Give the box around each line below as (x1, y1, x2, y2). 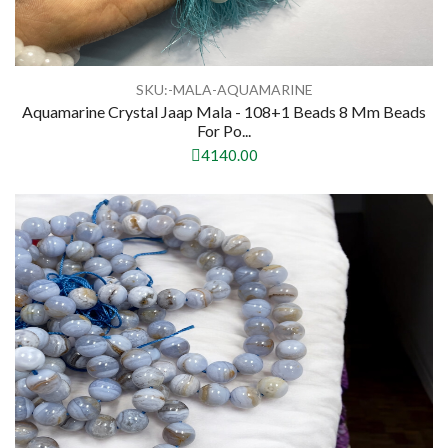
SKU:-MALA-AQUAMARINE (135, 81, 313, 99)
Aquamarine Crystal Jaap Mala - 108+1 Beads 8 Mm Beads (22, 102, 426, 122)
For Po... (197, 121, 251, 141)
